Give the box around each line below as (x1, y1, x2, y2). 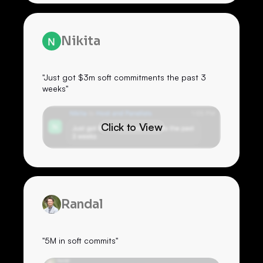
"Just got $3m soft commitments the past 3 (42, 72, 206, 83)
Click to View (100, 120, 163, 133)
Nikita (61, 33, 100, 49)
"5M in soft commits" (42, 235, 118, 246)
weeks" (42, 83, 68, 94)
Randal (61, 196, 103, 212)
